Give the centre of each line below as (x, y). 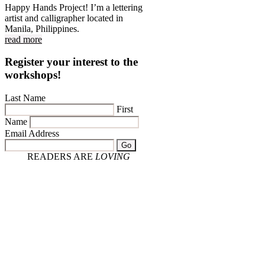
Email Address (32, 134)
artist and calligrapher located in (64, 18)
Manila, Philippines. (42, 28)
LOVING (113, 157)
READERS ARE (61, 157)
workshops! (33, 75)
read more (23, 39)
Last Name (25, 98)
